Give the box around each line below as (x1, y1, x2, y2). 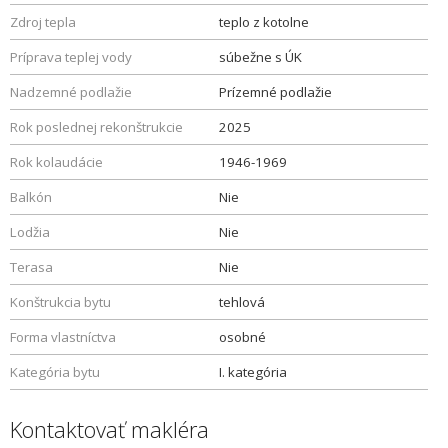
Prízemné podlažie (219, 83, 332, 101)
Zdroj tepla (10, 13, 76, 31)
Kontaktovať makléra (10, 414, 209, 444)
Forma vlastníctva (10, 328, 116, 346)
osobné (219, 328, 266, 346)
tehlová (219, 293, 265, 311)
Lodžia (10, 223, 50, 241)
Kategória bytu (10, 363, 100, 381)
